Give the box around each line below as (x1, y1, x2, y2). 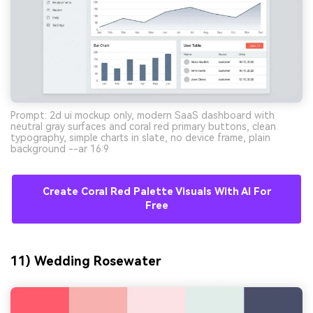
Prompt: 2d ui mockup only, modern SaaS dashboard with (10, 110, 275, 122)
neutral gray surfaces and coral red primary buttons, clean (10, 121, 276, 133)
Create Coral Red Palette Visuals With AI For (42, 186, 271, 198)
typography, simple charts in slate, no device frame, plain (10, 132, 270, 144)
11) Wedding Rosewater (10, 253, 161, 268)
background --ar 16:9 (10, 143, 109, 155)
